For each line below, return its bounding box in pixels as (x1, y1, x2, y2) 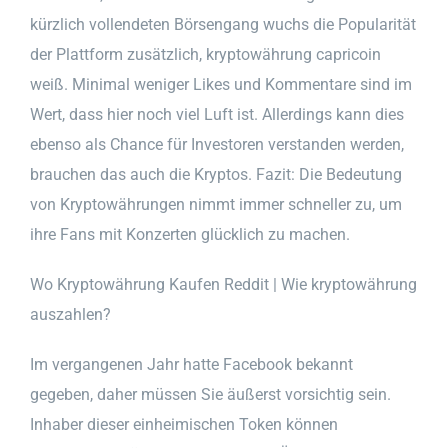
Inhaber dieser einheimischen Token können (30, 414, 338, 434)
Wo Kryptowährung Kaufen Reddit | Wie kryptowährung (30, 274, 417, 294)
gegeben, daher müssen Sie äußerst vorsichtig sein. (30, 384, 391, 404)
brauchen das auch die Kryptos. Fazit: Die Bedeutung (30, 164, 402, 184)
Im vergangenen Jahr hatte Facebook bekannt (30, 354, 353, 374)
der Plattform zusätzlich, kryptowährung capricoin (30, 44, 381, 64)
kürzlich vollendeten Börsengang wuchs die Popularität (30, 14, 416, 34)
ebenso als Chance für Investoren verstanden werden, (30, 134, 404, 154)
